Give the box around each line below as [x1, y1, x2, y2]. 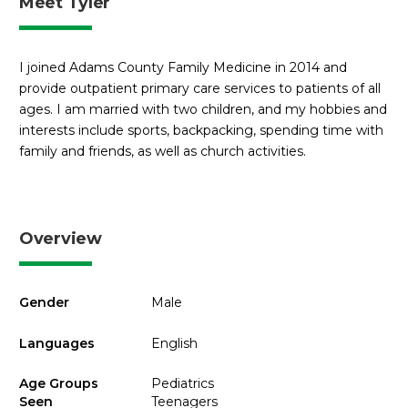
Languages [19, 334, 95, 352]
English [150, 334, 198, 352]
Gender [19, 294, 69, 311]
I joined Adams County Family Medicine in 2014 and [19, 58, 347, 76]
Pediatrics [150, 375, 214, 393]
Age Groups [19, 375, 98, 393]
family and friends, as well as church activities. [19, 142, 306, 159]
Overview [19, 229, 102, 250]
